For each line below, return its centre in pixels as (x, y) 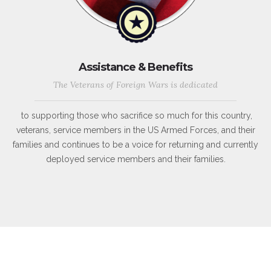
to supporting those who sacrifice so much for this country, (135, 116)
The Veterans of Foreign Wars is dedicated (135, 85)
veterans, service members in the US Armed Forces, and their (135, 130)
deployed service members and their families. (135, 159)
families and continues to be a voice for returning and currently (135, 145)
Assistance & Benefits (135, 67)
